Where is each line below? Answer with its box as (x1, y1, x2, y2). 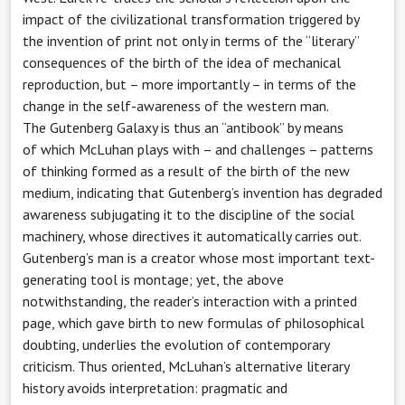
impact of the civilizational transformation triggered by (23, 9, 359, 28)
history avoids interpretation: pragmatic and (23, 378, 287, 397)
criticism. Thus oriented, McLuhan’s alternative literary (23, 356, 349, 375)
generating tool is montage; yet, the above (23, 269, 284, 288)
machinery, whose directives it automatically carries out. (23, 226, 361, 245)
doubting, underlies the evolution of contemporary (23, 334, 329, 353)
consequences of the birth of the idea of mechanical (23, 52, 341, 71)
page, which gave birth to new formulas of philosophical (23, 313, 364, 332)
